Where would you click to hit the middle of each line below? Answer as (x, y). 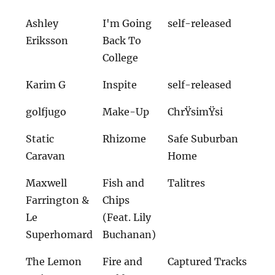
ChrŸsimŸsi (196, 112)
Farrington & (58, 200)
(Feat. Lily (127, 218)
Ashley (42, 24)
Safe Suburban (203, 139)
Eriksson (47, 41)
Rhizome (125, 139)
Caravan (46, 156)
